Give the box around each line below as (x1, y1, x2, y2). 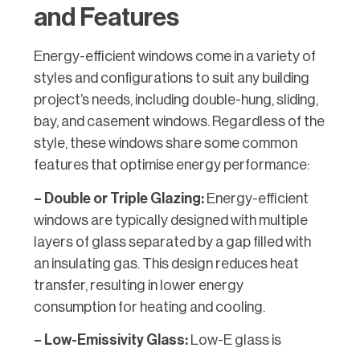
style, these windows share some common (34, 136, 297, 151)
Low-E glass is (188, 333, 281, 348)
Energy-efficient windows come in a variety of (34, 49, 316, 64)
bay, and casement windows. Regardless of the (34, 114, 325, 129)
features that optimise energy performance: (34, 157, 309, 173)
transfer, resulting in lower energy (34, 277, 243, 292)
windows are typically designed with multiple (34, 212, 308, 227)
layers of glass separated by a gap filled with (34, 234, 311, 249)
